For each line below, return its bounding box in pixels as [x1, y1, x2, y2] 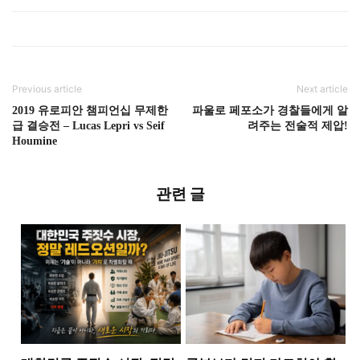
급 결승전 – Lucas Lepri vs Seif [12, 120, 165, 133]
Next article [297, 83, 348, 96]
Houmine [12, 135, 57, 148]
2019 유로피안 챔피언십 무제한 [12, 104, 168, 117]
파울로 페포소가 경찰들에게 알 [192, 104, 348, 117]
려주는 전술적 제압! [247, 120, 348, 133]
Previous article [12, 83, 82, 96]
